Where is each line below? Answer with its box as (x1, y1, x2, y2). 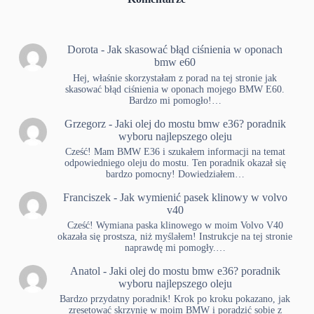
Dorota (67, 43, 99, 56)
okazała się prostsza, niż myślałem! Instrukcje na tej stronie (57, 231, 293, 242)
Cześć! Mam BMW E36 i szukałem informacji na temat (64, 146, 285, 157)
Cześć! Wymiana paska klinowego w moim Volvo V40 (67, 219, 283, 231)
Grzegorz (64, 117, 106, 130)
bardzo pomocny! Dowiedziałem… (105, 168, 245, 179)
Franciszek (62, 191, 111, 203)
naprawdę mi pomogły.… (124, 242, 226, 253)
